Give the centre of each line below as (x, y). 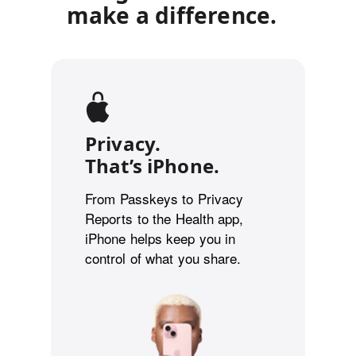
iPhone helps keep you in (160, 238)
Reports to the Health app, (164, 218)
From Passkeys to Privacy (164, 198)
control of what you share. (163, 257)
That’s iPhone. (153, 165)
